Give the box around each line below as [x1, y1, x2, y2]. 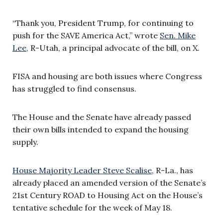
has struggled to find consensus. [12, 83, 136, 94]
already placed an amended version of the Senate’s [12, 177, 206, 188]
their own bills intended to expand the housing [12, 124, 189, 134]
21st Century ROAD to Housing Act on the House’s [12, 190, 203, 200]
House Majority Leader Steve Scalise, [12, 165, 154, 175]
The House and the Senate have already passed [12, 111, 191, 122]
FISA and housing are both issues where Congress [12, 71, 202, 81]
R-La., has [154, 165, 193, 175]
